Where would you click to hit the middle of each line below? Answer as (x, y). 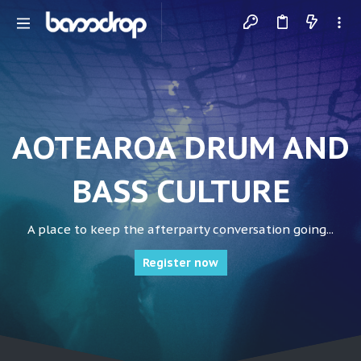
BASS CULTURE (180, 191)
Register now (180, 263)
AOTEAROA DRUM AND (180, 147)
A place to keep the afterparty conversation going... (180, 229)
